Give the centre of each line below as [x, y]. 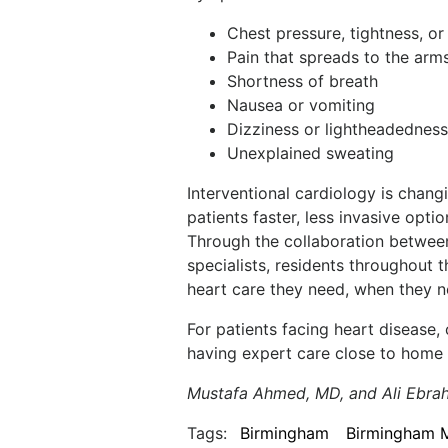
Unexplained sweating [310, 153]
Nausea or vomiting [301, 105]
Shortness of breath [302, 81]
